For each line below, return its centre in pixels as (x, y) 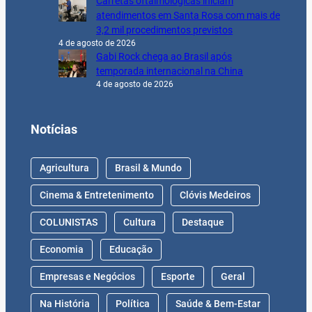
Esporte (178, 276)
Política (132, 303)
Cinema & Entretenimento (96, 195)
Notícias (54, 129)
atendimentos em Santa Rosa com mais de (188, 16)
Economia (61, 249)
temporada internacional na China (170, 71)
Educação (131, 249)
